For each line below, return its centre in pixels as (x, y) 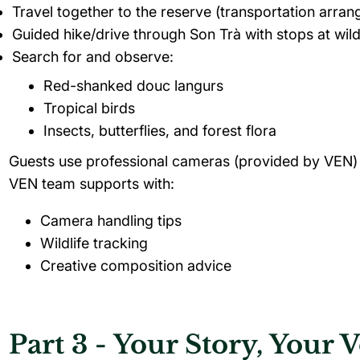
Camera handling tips (111, 221)
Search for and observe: (93, 57)
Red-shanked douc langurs (133, 86)
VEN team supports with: (92, 184)
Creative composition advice (136, 266)
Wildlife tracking (94, 243)
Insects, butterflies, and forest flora (160, 131)
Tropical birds (89, 108)
